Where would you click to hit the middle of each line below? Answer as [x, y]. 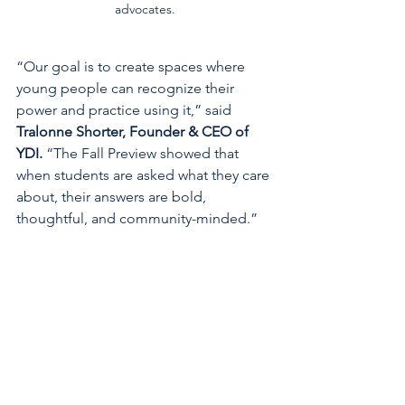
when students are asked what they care [145, 174]
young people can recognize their [127, 88]
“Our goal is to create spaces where [132, 66]
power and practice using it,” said [126, 109]
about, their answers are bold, [113, 196]
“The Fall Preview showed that [142, 153]
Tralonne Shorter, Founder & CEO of [134, 131]
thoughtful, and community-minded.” [137, 218]
